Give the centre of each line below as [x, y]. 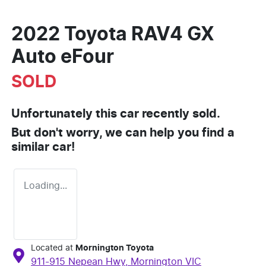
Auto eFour [63, 57]
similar [32, 148]
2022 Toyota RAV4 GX [113, 35]
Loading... [45, 186]
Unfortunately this [66, 114]
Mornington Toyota [115, 248]
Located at [52, 248]
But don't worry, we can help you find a [123, 133]
